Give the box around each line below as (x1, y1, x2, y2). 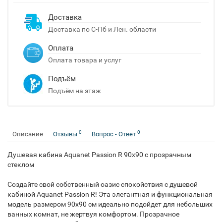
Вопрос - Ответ (92, 130, 137, 138)
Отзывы (53, 130, 79, 138)
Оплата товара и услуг (48, 56, 121, 64)
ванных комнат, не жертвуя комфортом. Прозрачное (7, 210, 179, 218)
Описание (12, 130, 43, 138)
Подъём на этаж (48, 87, 101, 95)
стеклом (7, 161, 34, 168)
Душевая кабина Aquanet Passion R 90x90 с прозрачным (7, 151, 191, 159)
